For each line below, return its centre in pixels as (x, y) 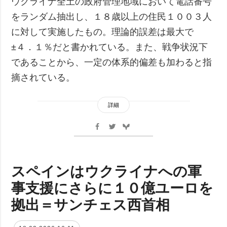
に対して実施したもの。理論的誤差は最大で (103, 32)
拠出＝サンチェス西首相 (91, 204)
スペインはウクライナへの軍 (107, 171)
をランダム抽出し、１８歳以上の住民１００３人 (112, 16)
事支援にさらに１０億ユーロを (112, 187)
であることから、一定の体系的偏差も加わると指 (112, 62)
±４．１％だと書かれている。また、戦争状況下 (110, 47)
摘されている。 (43, 77)
